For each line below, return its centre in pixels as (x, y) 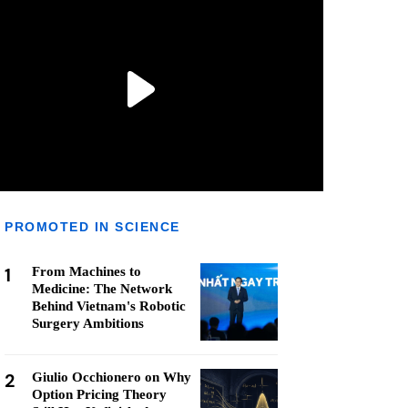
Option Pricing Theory (99, 394)
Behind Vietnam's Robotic (109, 306)
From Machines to (87, 271)
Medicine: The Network (102, 289)
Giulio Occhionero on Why (112, 377)
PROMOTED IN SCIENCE (92, 227)
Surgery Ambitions (88, 323)
